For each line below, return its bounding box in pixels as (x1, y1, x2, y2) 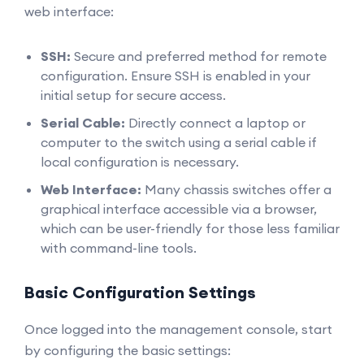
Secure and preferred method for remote (71, 48, 327, 64)
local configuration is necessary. (41, 154, 239, 170)
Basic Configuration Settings (24, 282, 256, 302)
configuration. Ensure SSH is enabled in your (41, 67, 310, 84)
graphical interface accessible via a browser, (41, 201, 317, 217)
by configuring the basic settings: (24, 342, 231, 358)
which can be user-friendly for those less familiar (41, 220, 340, 236)
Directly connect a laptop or (125, 115, 305, 131)
